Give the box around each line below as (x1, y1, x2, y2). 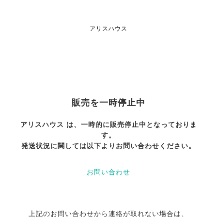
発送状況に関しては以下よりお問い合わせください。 (21, 142, 196, 150)
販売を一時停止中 (72, 98, 145, 108)
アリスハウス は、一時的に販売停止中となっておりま (20, 121, 197, 128)
